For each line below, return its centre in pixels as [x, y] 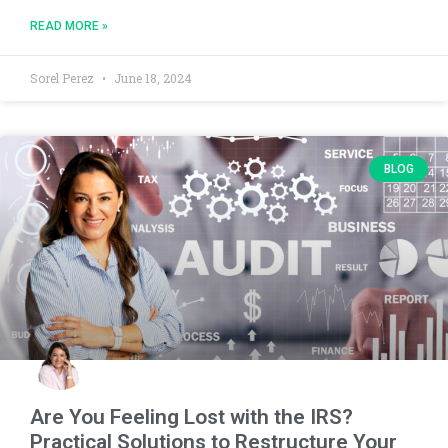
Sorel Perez [63, 77]
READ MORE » [69, 25]
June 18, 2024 [151, 77]
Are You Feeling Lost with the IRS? [191, 416]
